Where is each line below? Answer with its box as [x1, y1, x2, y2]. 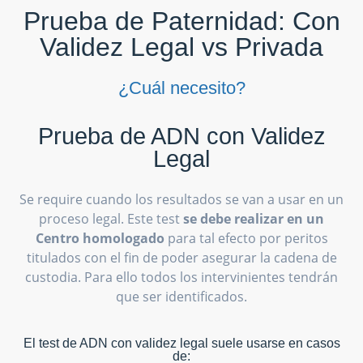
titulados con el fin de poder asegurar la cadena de [26, 248, 337, 267]
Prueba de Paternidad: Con [23, 6, 340, 36]
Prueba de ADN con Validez [37, 122, 326, 149]
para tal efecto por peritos [164, 228, 328, 247]
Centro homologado [35, 228, 164, 247]
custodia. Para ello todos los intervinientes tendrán [25, 267, 338, 286]
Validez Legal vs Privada [40, 32, 323, 62]
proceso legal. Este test [39, 209, 183, 228]
